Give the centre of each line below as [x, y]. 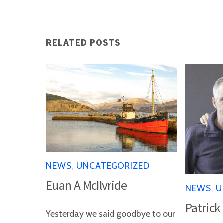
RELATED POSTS [83, 43]
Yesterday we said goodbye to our [110, 214]
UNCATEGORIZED [113, 166]
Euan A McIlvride [87, 185]
